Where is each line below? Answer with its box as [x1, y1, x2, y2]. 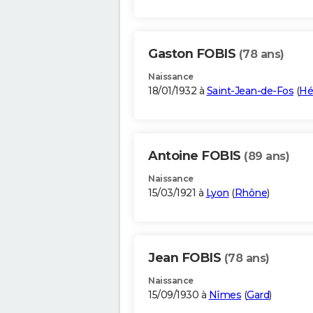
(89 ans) [244, 150, 289, 163]
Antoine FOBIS [148, 148, 244, 164]
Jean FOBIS [148, 250, 224, 266]
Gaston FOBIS [148, 46, 239, 62]
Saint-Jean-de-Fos [206, 85, 293, 98]
